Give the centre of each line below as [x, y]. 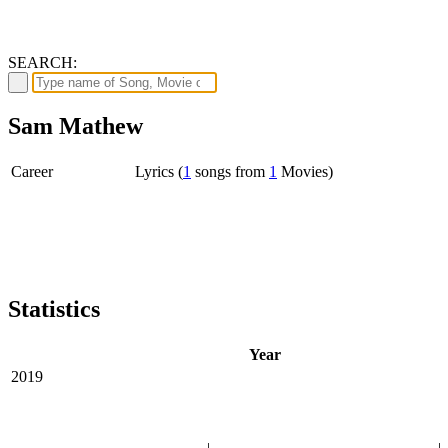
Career [32, 171]
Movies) [305, 171]
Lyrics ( [159, 171]
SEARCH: [42, 62]
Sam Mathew [75, 125]
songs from [230, 171]
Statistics [54, 308]
